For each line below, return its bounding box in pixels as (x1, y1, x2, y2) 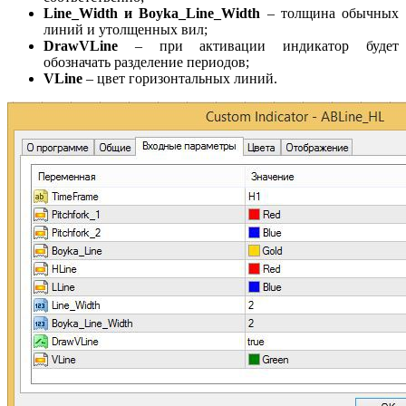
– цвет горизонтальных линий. (82, 70, 277, 86)
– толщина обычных (260, 5, 400, 21)
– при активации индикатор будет (118, 37, 399, 53)
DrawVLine (43, 37, 118, 53)
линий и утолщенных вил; (43, 21, 208, 37)
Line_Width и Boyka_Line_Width (43, 5, 261, 21)
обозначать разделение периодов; (43, 53, 249, 70)
